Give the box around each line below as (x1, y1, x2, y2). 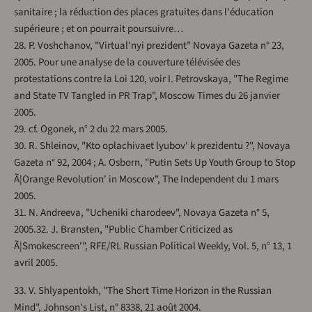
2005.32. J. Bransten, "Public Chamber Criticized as (14, 222, 233, 237)
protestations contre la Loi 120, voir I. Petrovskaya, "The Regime (14, 72, 288, 87)
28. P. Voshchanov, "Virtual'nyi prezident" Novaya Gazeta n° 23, (14, 38, 284, 54)
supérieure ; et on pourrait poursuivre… (14, 22, 183, 37)
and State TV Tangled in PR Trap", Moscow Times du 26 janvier (14, 88, 280, 104)
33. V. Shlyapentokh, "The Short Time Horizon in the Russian (14, 283, 272, 299)
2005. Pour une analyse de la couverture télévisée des (14, 55, 240, 70)
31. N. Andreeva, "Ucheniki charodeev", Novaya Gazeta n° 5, (14, 205, 270, 221)
